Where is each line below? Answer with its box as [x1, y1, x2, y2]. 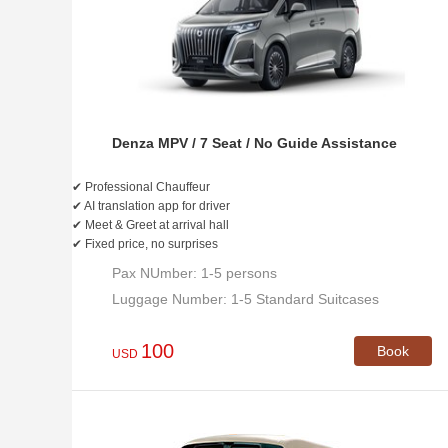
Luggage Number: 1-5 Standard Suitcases [112, 291, 379, 307]
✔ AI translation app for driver [72, 199, 230, 213]
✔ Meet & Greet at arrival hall [72, 218, 229, 232]
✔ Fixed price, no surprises [72, 237, 218, 251]
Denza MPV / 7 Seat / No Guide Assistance [112, 135, 397, 151]
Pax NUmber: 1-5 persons [112, 265, 277, 281]
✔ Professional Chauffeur [72, 180, 210, 194]
